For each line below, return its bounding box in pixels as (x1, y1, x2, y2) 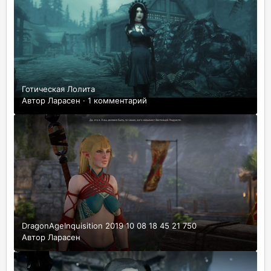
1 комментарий (88, 95, 147, 105)
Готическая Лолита (22, 83, 95, 94)
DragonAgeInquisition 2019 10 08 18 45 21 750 (22, 221, 197, 231)
